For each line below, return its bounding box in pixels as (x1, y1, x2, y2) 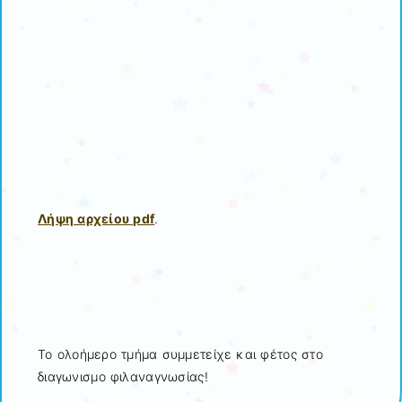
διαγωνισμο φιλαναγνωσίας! (38, 368, 208, 384)
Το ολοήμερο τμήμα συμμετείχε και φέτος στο (38, 345, 323, 362)
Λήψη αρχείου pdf (38, 211, 155, 227)
